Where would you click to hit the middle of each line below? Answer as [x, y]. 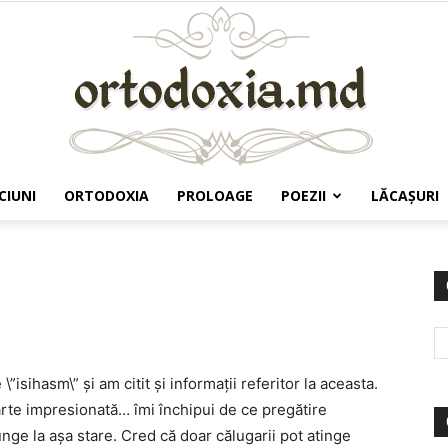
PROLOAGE [215, 195]
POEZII [303, 195]
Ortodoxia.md [268, 235]
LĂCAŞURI [405, 195]
